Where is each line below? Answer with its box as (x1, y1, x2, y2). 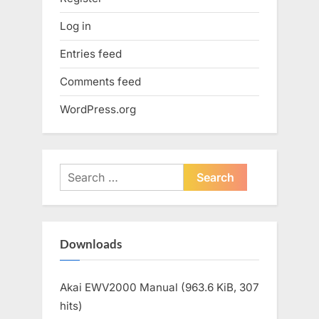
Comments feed (60, 75, 141, 88)
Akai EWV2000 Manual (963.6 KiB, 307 (60, 281, 259, 295)
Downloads (60, 236, 122, 251)
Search (59, 164, 96, 179)
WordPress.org (60, 103, 136, 117)
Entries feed (60, 46, 122, 61)
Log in (60, 19, 91, 33)
